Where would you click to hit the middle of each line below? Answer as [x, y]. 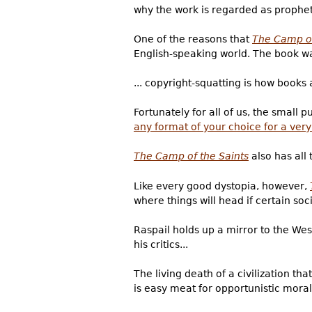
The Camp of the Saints [191, 156]
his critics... [161, 244]
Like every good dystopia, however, [222, 186]
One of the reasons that [193, 39]
